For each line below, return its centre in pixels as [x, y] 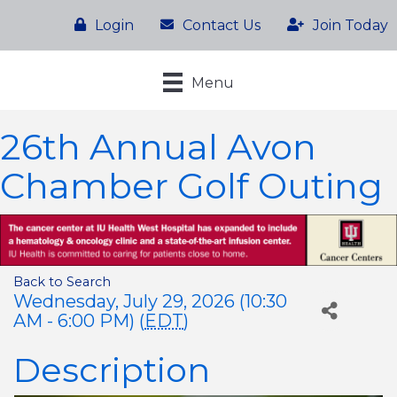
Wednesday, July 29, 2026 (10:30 [150, 301]
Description [112, 370]
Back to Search [62, 282]
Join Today [350, 25]
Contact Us [222, 25]
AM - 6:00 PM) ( [79, 320]
